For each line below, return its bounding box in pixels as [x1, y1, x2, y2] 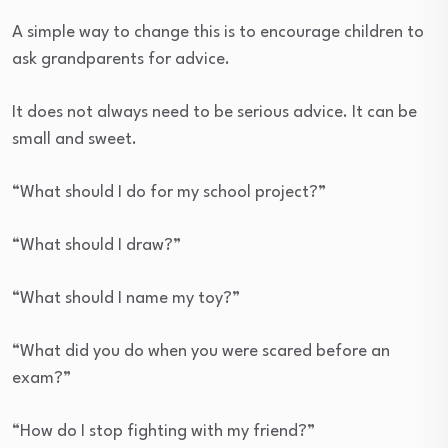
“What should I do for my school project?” [12, 184, 326, 202]
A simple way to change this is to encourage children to [12, 24, 424, 42]
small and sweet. [12, 131, 137, 149]
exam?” [12, 370, 71, 388]
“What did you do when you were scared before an [12, 343, 390, 361]
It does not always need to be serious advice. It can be [12, 104, 417, 122]
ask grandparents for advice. [12, 51, 230, 69]
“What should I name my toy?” [12, 290, 240, 308]
